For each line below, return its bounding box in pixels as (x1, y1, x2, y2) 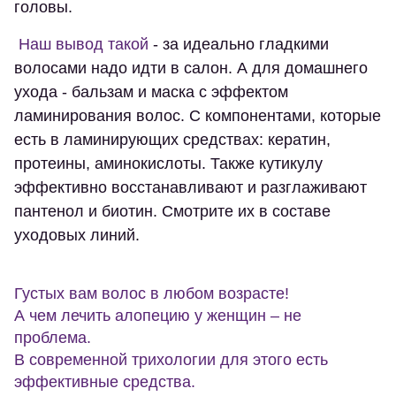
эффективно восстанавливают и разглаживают (14, 179, 367, 197)
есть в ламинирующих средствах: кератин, (14, 131, 331, 149)
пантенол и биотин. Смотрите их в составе (14, 202, 331, 221)
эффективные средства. (14, 373, 195, 392)
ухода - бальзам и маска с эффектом (14, 83, 288, 102)
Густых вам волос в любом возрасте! (14, 285, 289, 303)
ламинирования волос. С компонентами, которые (14, 107, 381, 126)
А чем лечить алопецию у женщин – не (14, 307, 301, 325)
